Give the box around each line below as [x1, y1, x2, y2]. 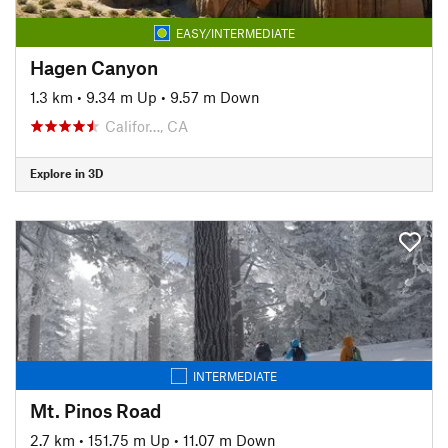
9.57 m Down [170, 87, 260, 106]
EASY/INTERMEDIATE [175, 25, 295, 40]
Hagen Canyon [30, 55, 158, 79]
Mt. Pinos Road [30, 398, 161, 422]
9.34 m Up [86, 87, 157, 106]
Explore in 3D [30, 166, 103, 180]
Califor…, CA [105, 116, 188, 135]
